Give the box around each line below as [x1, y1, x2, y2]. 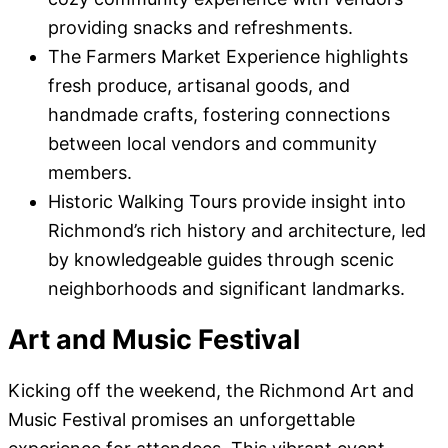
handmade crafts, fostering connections [48, 103, 390, 125]
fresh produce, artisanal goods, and [48, 74, 350, 96]
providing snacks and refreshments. [48, 16, 353, 38]
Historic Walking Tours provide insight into [48, 190, 406, 212]
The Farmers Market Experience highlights [48, 45, 408, 67]
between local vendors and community [48, 132, 377, 154]
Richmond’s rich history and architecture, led [48, 219, 426, 241]
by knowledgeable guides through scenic [48, 248, 394, 270]
